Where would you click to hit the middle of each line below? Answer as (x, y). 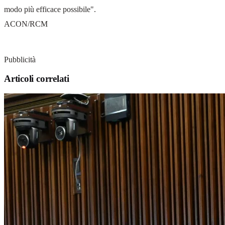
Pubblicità (20, 59)
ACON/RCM (26, 24)
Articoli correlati (37, 79)
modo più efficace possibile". (50, 9)
